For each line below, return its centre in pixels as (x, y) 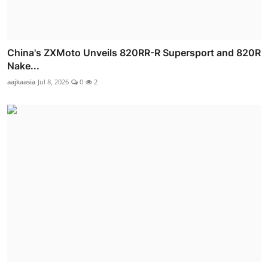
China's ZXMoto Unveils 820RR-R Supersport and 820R (134, 53)
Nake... (23, 66)
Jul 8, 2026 (53, 82)
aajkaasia (21, 82)
